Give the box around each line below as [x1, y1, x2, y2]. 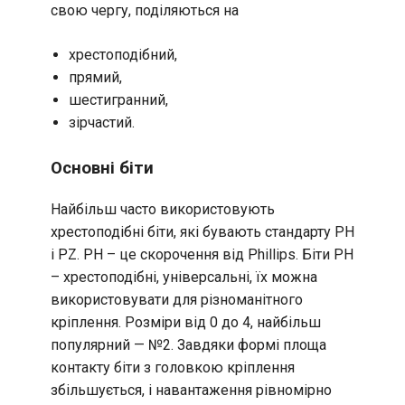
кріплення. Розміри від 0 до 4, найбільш [51, 314, 321, 332]
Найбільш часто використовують [51, 201, 275, 219]
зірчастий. [69, 113, 135, 131]
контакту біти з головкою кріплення [51, 359, 295, 377]
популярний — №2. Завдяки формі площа [51, 336, 326, 354]
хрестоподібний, [69, 45, 177, 63]
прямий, [69, 68, 122, 86]
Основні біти [51, 157, 154, 178]
